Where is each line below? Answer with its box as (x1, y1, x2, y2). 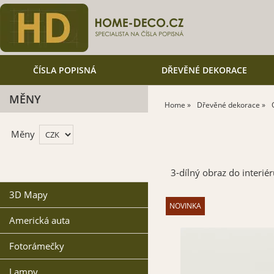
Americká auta (9, 214, 70, 227)
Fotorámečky (9, 240, 64, 253)
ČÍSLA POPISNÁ (32, 64, 96, 76)
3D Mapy (9, 188, 48, 201)
